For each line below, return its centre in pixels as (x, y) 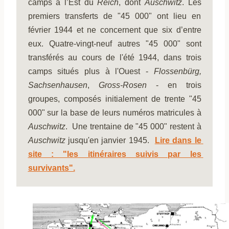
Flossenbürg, (177, 71)
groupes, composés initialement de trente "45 (114, 99)
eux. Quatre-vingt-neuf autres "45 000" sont (114, 43)
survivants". (51, 168)
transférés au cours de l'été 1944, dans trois (114, 57)
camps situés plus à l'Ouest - (91, 71)
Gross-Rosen (122, 85)
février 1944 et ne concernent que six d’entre (114, 30)
